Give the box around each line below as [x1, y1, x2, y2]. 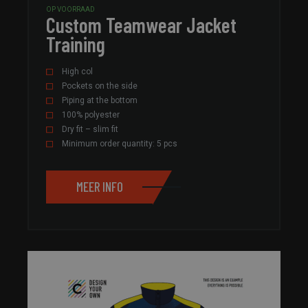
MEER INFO [76, 179, 123, 195]
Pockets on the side [62, 80, 137, 91]
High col [62, 66, 93, 76]
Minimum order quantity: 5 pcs [62, 138, 177, 148]
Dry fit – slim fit [62, 124, 118, 134]
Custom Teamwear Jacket [46, 12, 236, 37]
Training [46, 31, 105, 56]
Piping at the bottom [62, 95, 137, 105]
